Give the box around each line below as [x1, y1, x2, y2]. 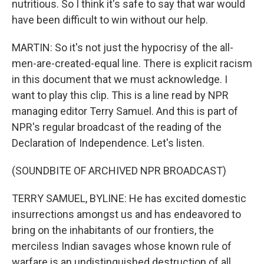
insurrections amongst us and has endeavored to [12, 208, 241, 221]
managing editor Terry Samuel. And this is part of [12, 105, 238, 118]
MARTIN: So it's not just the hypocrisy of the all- [12, 41, 233, 54]
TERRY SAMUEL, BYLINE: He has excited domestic [12, 192, 246, 205]
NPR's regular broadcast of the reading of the [12, 121, 222, 134]
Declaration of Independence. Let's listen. [12, 137, 204, 150]
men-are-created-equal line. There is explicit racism [12, 57, 252, 70]
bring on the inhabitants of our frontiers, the [12, 224, 214, 237]
